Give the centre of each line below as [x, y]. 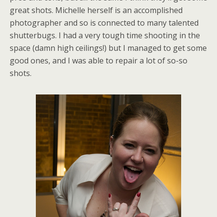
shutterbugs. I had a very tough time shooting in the [105, 35]
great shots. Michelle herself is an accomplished [96, 10]
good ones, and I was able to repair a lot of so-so [99, 61]
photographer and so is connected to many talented [104, 23]
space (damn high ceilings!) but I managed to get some [108, 48]
